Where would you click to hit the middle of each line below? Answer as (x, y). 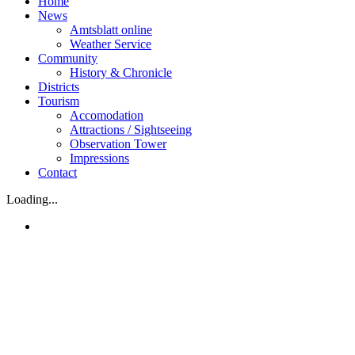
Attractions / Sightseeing (131, 130)
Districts (59, 87)
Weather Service (111, 44)
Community (68, 58)
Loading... (32, 199)
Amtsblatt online (111, 30)
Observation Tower (118, 144)
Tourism (59, 101)
